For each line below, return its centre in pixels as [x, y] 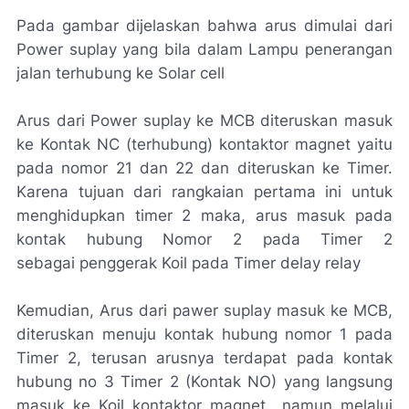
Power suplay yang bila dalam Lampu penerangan [204, 49]
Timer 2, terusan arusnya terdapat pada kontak [204, 357]
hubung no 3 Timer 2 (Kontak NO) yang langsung [204, 381]
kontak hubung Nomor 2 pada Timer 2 [204, 239]
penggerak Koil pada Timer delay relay [225, 262]
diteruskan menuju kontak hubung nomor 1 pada [204, 334]
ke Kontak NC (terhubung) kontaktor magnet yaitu [204, 144]
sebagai [48, 262]
